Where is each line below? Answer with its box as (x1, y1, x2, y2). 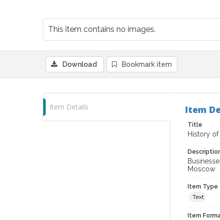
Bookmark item (122, 60, 172, 68)
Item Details (50, 102, 88, 111)
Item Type (188, 183, 218, 190)
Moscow (188, 165, 215, 173)
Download (62, 60, 97, 68)
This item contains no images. (48, 25, 156, 34)
